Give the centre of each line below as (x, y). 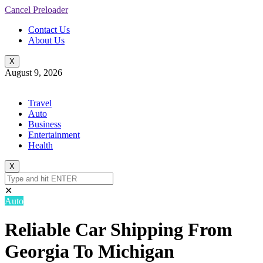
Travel (40, 103)
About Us (46, 40)
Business (45, 124)
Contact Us (49, 30)
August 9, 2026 (33, 73)
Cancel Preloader (36, 10)
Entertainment (54, 135)
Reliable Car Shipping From (119, 230)
